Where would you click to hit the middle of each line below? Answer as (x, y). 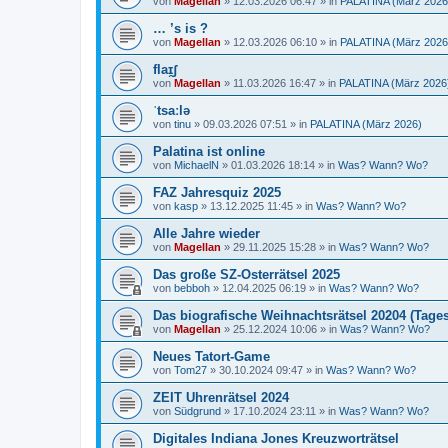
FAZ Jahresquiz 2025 (217, 192)
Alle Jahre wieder (206, 233)
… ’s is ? (180, 28)
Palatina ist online (209, 151)
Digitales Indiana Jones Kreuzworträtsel (276, 438)
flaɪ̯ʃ (165, 69)
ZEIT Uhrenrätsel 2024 (221, 397)
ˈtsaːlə (171, 110)
